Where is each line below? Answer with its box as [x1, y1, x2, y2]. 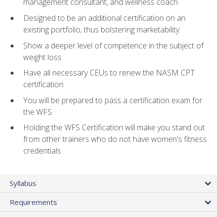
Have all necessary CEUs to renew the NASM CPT [23, 67, 195, 78]
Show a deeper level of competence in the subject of [23, 40, 203, 51]
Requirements [10, 197, 57, 207]
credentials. [23, 145, 62, 156]
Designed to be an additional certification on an [23, 12, 186, 23]
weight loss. [23, 51, 63, 62]
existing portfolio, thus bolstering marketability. [23, 24, 181, 35]
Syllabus [10, 178, 36, 188]
